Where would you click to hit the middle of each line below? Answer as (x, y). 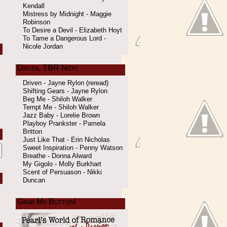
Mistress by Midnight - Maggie (67, 14)
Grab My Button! (47, 201)
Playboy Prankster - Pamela (64, 123)
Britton (32, 131)
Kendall (34, 6)
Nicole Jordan (43, 46)
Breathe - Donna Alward (57, 156)
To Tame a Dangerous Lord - (64, 38)
